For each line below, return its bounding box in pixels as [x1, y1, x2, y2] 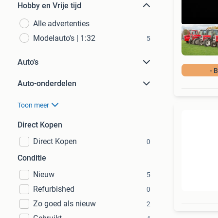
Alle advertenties [33, 19, 90, 28]
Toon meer [18, 101, 49, 109]
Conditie [18, 153, 46, 163]
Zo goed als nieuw [33, 199, 96, 208]
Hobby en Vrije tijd [18, 1, 81, 10]
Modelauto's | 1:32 [33, 34, 95, 43]
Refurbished [33, 184, 74, 194]
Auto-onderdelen [18, 79, 76, 88]
